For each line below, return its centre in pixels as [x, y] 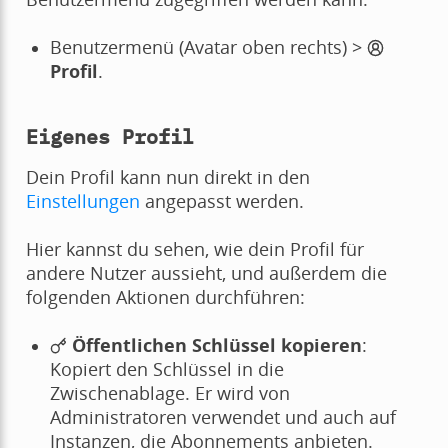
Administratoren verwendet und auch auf [222, 417]
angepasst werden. [221, 201]
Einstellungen [82, 201]
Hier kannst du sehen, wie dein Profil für [194, 249]
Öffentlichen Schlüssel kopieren [217, 345]
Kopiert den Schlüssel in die [166, 369]
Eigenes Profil [109, 137]
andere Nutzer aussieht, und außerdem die [206, 273]
